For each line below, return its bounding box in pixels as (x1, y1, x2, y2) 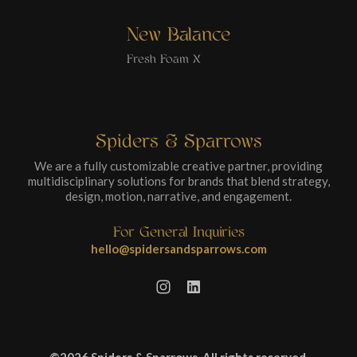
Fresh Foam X (127, 52, 201, 67)
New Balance (127, 23, 230, 46)
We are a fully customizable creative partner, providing (34, 159, 323, 173)
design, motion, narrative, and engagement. (65, 189, 292, 203)
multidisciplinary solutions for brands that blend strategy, (27, 174, 330, 188)
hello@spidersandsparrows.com (90, 241, 267, 256)
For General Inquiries (112, 224, 245, 241)
